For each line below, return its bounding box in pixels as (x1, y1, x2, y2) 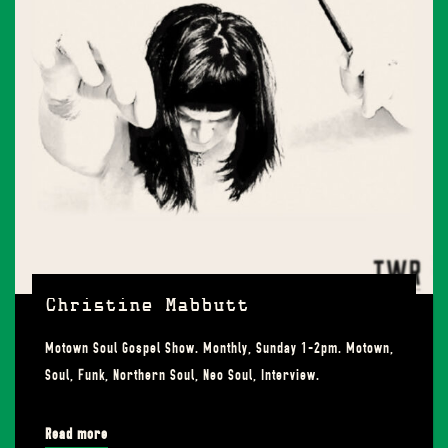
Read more (45, 425, 108, 443)
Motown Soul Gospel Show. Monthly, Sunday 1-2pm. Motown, (45, 339, 394, 357)
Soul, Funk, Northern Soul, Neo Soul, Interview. (45, 366, 320, 384)
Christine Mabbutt (45, 298, 249, 316)
